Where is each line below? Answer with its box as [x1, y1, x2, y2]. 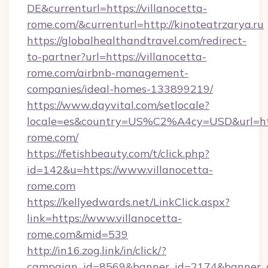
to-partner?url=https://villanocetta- [27, 50, 206, 63]
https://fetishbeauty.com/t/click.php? [27, 147, 209, 160]
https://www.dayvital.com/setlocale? [27, 98, 209, 112]
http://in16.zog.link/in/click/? [27, 243, 166, 257]
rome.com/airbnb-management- [27, 66, 188, 80]
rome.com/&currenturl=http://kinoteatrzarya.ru [27, 17, 264, 31]
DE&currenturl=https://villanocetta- [27, 1, 207, 15]
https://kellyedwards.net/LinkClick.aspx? [27, 195, 230, 209]
